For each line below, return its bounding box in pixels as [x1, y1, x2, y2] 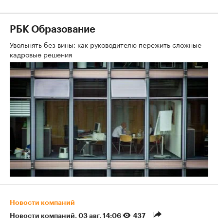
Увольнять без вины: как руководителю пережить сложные [10, 39, 201, 50]
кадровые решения [10, 49, 74, 59]
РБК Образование [10, 25, 95, 35]
